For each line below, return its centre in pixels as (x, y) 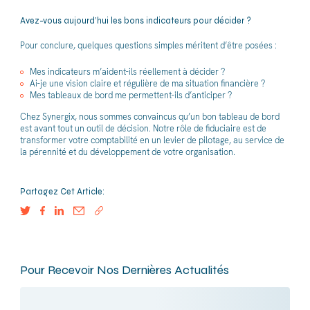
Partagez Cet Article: (62, 191)
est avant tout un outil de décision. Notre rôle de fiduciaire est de (143, 129)
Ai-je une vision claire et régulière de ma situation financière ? (147, 84)
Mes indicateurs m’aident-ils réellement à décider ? (127, 72)
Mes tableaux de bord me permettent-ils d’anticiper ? (131, 95)
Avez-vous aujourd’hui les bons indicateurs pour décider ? (135, 20)
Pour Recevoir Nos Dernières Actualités (124, 270)
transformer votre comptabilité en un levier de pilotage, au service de (152, 140)
